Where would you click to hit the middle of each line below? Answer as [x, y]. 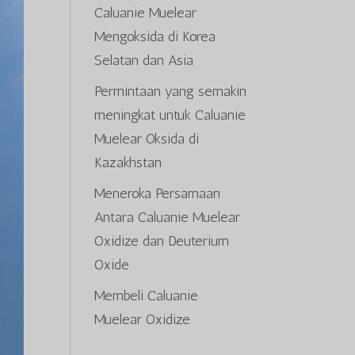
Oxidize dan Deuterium [162, 241]
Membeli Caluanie [147, 296]
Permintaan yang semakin [171, 91]
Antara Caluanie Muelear [168, 217]
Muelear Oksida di [147, 139]
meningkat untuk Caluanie [170, 115]
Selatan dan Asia [144, 60]
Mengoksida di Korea [155, 36]
